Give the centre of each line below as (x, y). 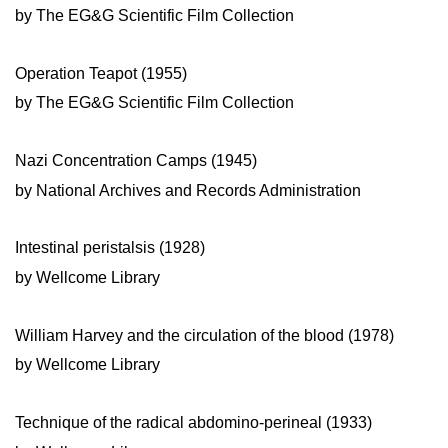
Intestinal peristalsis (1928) (110, 248)
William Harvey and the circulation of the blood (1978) (204, 335)
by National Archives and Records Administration (188, 190)
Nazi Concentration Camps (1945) (136, 160)
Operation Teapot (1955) (101, 73)
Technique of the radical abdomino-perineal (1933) (193, 423)
